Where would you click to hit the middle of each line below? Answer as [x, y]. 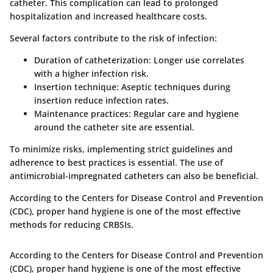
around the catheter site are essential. [114, 127]
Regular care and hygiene [185, 114]
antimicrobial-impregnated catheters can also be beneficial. [134, 176]
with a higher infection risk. [91, 74]
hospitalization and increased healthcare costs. [108, 16]
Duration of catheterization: [93, 60]
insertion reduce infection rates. [101, 101]
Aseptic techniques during [175, 87]
